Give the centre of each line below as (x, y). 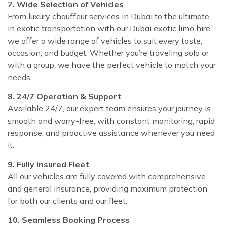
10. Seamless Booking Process (69, 220)
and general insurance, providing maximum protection (107, 189)
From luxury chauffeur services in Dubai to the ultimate (108, 16)
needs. (20, 77)
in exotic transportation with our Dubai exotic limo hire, (110, 29)
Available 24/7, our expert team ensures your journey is (109, 109)
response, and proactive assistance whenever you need (111, 133)
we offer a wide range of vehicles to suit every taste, (105, 41)
